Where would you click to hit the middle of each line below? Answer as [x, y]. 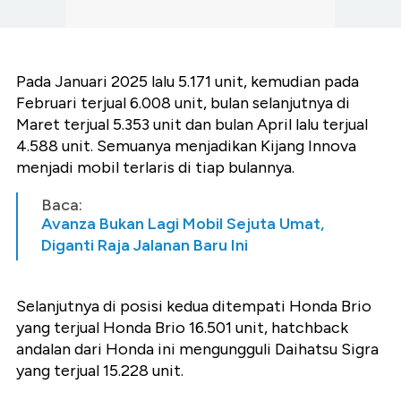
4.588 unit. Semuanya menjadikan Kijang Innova [186, 146]
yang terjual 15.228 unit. [100, 371]
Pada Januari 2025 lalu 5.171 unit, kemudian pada [188, 82]
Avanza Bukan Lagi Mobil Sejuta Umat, [183, 224]
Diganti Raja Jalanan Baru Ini [145, 246]
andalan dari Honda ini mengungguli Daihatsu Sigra [197, 350]
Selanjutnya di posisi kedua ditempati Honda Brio [194, 307]
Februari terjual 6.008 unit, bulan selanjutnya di [183, 103]
